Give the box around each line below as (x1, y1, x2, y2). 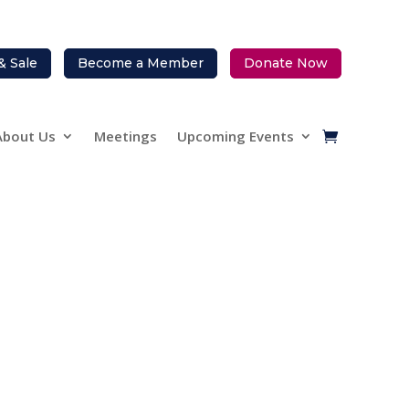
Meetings (93, 127, 157, 146)
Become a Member (77, 55, 204, 72)
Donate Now (243, 55, 328, 72)
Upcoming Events (176, 127, 294, 146)
